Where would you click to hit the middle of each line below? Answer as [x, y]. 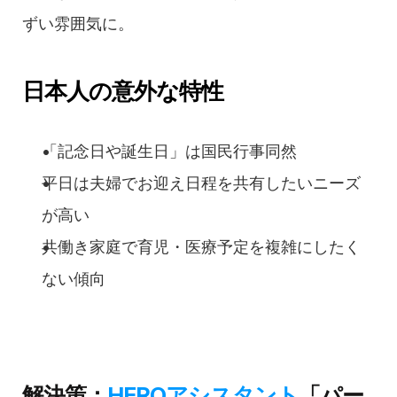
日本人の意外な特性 [123, 91]
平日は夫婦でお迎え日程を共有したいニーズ [201, 183]
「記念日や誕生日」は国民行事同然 [169, 152]
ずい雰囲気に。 [78, 24]
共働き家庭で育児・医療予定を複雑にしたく [201, 247]
